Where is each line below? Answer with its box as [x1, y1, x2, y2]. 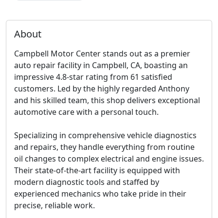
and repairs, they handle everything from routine [14, 141, 195, 152]
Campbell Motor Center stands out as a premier [14, 48, 190, 59]
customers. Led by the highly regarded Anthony [14, 83, 189, 94]
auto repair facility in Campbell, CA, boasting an [14, 59, 188, 71]
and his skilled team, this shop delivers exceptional [14, 94, 200, 106]
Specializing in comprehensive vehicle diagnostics [14, 129, 197, 141]
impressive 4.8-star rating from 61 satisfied [14, 71, 172, 82]
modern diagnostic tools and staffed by [14, 176, 159, 187]
